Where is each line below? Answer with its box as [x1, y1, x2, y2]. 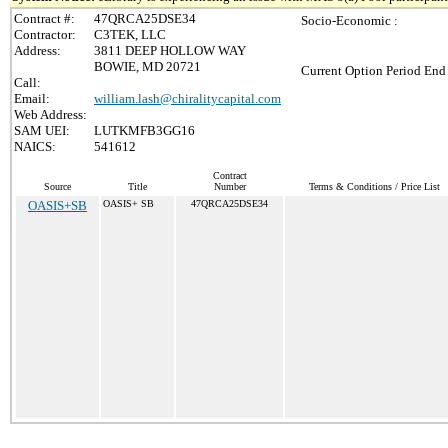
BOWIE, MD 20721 [94, 59, 201, 74]
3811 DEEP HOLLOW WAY [94, 43, 246, 58]
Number [213, 181, 246, 192]
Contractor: [14, 27, 76, 42]
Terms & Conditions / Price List [309, 181, 440, 192]
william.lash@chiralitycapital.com [94, 91, 281, 106]
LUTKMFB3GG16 [94, 123, 195, 138]
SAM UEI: [14, 123, 70, 138]
